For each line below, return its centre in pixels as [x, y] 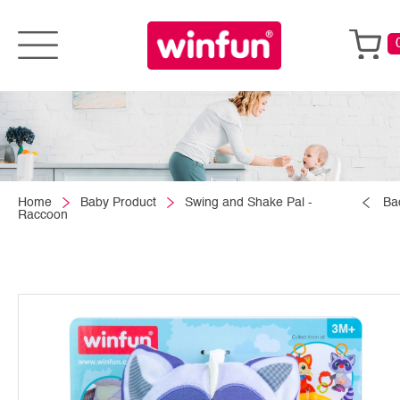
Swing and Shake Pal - [249, 202]
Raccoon [43, 215]
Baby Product [118, 202]
